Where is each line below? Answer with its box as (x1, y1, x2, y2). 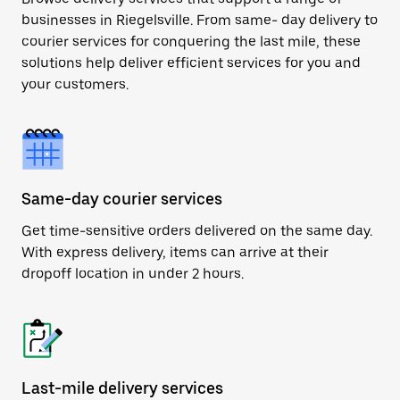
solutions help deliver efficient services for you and (21, 54, 361, 71)
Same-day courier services (21, 189, 222, 208)
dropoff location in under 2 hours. (21, 265, 244, 282)
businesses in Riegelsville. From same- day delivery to (21, 12, 378, 29)
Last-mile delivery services (21, 379, 223, 397)
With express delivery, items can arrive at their (21, 244, 329, 261)
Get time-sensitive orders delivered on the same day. (21, 222, 372, 239)
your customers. (21, 76, 129, 93)
